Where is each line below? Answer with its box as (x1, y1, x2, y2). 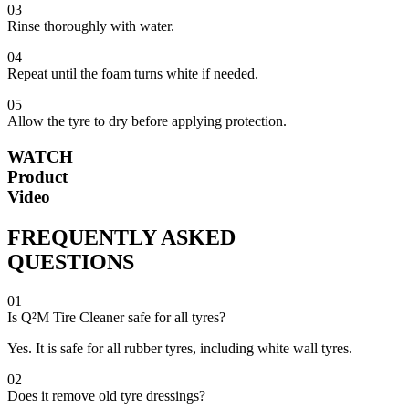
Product (7, 167, 68, 187)
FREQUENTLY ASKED (7, 225, 236, 250)
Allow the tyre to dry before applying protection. (7, 113, 287, 130)
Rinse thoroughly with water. (7, 18, 174, 35)
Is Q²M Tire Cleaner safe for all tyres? (7, 309, 225, 325)
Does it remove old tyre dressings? (7, 387, 205, 404)
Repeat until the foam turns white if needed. (7, 66, 258, 82)
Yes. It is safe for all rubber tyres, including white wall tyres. (7, 340, 352, 356)
